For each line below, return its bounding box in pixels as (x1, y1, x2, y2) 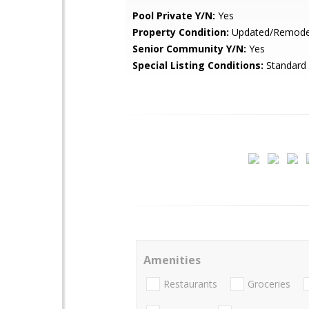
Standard (263, 59, 306, 72)
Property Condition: (132, 26, 229, 39)
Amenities (143, 252, 201, 268)
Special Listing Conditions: (132, 59, 263, 72)
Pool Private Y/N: (132, 9, 215, 22)
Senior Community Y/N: (132, 42, 246, 55)
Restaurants (163, 277, 217, 291)
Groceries (248, 277, 290, 291)
